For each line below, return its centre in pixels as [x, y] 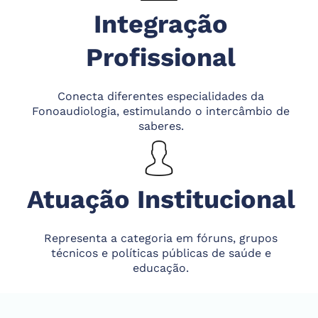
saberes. [161, 126]
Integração [161, 24]
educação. [161, 268]
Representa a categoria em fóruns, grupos [161, 238]
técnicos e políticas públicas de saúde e [161, 253]
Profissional [161, 58]
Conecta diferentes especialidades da [161, 97]
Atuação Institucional [161, 200]
